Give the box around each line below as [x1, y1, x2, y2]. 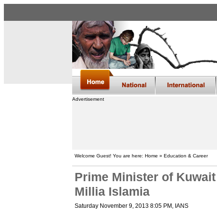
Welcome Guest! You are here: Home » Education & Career [74, 153, 208, 158]
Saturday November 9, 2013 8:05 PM [74, 202, 172, 209]
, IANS [171, 202, 188, 209]
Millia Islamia [74, 185, 150, 198]
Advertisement [72, 96, 104, 102]
